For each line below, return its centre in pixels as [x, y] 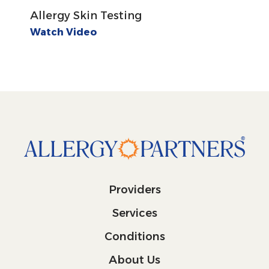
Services [134, 213]
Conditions [134, 236]
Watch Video [63, 32]
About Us [134, 260]
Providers [134, 189]
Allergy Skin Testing [86, 16]
